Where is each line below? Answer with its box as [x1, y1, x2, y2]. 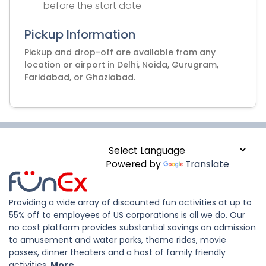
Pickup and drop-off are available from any [24, 46, 216, 58]
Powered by [106, 158, 163, 170]
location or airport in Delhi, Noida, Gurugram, [24, 59, 218, 71]
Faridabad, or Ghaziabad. [24, 71, 135, 83]
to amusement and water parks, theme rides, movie [9, 234, 226, 246]
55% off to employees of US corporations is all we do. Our [9, 209, 245, 221]
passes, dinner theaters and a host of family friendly [9, 246, 226, 258]
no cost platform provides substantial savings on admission [9, 221, 256, 233]
